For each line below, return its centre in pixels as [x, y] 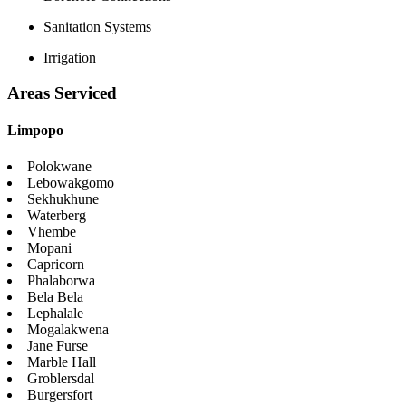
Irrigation [70, 58]
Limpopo [35, 130]
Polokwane [59, 166]
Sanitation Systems [97, 27]
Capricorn [56, 264]
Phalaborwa [61, 280]
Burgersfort [60, 394]
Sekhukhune [63, 198]
